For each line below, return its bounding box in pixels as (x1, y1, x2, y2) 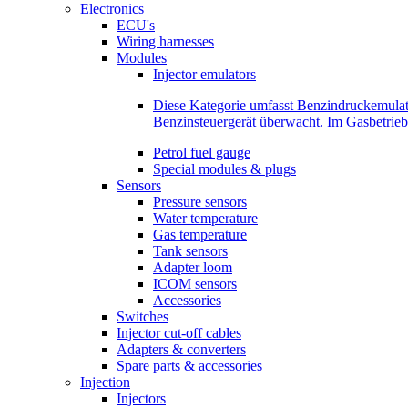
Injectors (117, 391, 166, 406)
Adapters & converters (117, 342, 246, 357)
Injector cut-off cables (117, 325, 241, 341)
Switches (117, 309, 168, 324)
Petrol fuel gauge (153, 145, 250, 160)
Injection (80, 374, 130, 390)
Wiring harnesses (117, 34, 214, 49)
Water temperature (153, 210, 258, 226)
